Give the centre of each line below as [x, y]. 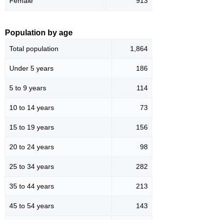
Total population [34, 49]
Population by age [39, 33]
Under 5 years [31, 69]
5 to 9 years [28, 88]
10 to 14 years [32, 108]
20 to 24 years [32, 147]
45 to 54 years [32, 206]
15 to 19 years [32, 127]
